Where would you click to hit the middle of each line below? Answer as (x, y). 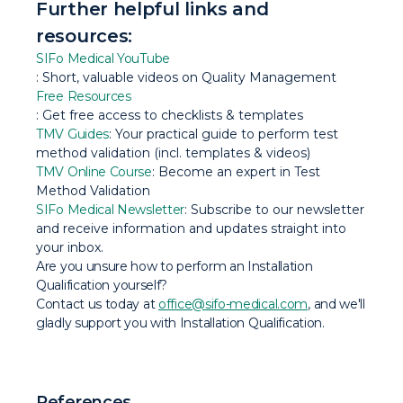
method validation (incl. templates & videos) (173, 153)
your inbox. (72, 247)
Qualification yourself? (102, 285)
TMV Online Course (94, 172)
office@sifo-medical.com (233, 304)
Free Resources (84, 96)
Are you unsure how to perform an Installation (175, 266)
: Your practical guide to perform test (224, 134)
